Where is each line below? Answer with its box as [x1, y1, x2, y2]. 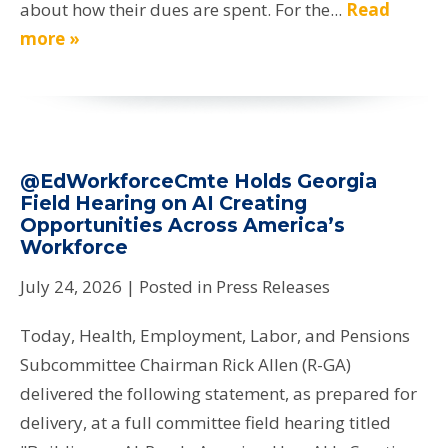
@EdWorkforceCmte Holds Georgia [20, 168, 377, 193]
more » [20, 26, 80, 50]
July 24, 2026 [20, 275, 122, 299]
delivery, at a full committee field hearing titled [20, 411, 391, 435]
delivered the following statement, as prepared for [20, 382, 417, 406]
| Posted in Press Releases [126, 275, 330, 299]
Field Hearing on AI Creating [20, 190, 307, 215]
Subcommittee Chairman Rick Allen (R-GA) [20, 353, 351, 377]
